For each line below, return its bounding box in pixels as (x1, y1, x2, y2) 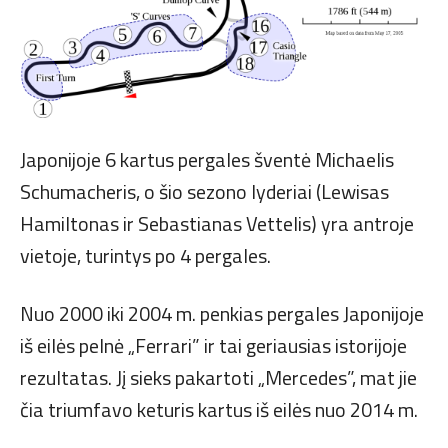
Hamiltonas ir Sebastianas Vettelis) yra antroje (20, 207, 414, 239)
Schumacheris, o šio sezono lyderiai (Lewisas (20, 175, 389, 207)
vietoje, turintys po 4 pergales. (20, 239, 271, 271)
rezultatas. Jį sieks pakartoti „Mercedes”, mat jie (20, 361, 417, 393)
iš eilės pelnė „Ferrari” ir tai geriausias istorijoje (20, 329, 407, 361)
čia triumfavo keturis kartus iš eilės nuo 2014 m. (20, 393, 418, 425)
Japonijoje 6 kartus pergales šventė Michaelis (20, 143, 394, 175)
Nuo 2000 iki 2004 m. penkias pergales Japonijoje (20, 297, 424, 329)
